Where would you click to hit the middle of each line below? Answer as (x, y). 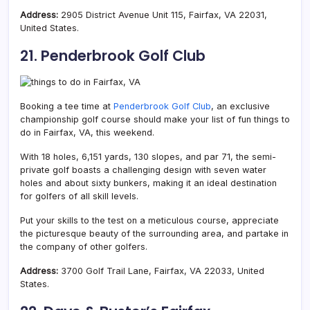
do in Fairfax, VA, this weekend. (87, 132)
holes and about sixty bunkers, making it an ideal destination (148, 183)
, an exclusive (240, 106)
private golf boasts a (65, 170)
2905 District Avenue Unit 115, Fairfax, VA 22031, (164, 15)
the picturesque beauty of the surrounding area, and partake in (154, 233)
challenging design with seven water (188, 170)
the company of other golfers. (84, 246)
